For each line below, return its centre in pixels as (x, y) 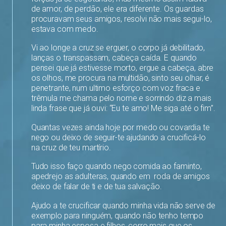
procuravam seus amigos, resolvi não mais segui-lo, (121, 19)
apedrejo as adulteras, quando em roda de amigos (120, 177)
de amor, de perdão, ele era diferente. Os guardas (117, 9)
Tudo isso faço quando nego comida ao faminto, (117, 166)
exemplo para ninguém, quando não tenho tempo (117, 215)
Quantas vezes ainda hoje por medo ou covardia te (120, 127)
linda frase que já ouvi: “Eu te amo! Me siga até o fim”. (123, 108)
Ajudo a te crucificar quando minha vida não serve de (123, 205)
